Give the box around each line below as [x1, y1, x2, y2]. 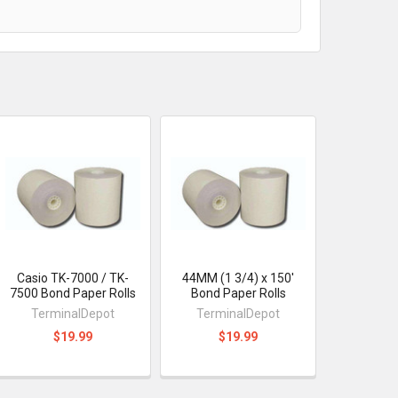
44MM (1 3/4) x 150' [182, 270, 295, 285]
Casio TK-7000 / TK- [17, 270, 130, 285]
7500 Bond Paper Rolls [10, 285, 137, 300]
